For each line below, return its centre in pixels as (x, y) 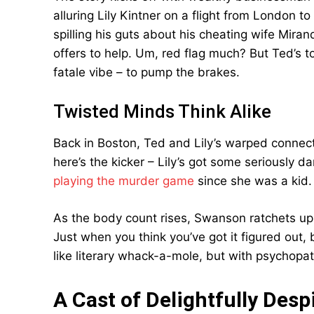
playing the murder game (124, 181)
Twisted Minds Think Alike (162, 111)
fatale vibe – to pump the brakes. (146, 72)
